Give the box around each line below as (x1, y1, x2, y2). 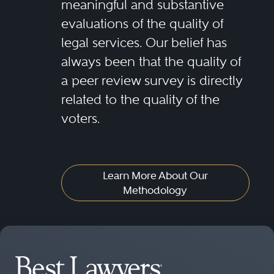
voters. (61, 111, 100, 126)
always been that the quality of (61, 54, 241, 69)
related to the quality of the (61, 92, 220, 107)
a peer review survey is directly (61, 73, 242, 88)
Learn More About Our (102, 169, 208, 182)
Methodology (123, 184, 188, 196)
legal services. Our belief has (61, 35, 227, 50)
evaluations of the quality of (61, 16, 223, 31)
